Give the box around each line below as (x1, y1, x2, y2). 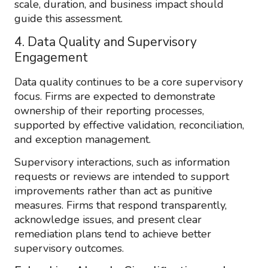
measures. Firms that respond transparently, (14, 198, 227, 212)
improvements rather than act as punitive (14, 184, 212, 198)
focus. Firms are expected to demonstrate (14, 89, 215, 103)
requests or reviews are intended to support (14, 169, 229, 184)
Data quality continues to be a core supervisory (14, 75, 243, 89)
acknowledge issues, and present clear (14, 212, 202, 227)
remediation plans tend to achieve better (14, 227, 211, 241)
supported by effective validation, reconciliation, (14, 118, 244, 132)
